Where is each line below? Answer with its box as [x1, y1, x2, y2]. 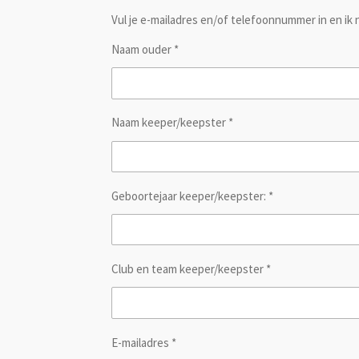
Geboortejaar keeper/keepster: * [111, 188, 273, 204]
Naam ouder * [111, 42, 179, 58]
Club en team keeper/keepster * [111, 261, 271, 277]
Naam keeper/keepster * [111, 115, 233, 131]
